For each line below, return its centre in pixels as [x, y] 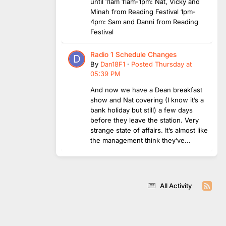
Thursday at [173, 64]
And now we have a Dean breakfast [146, 90]
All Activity [176, 185]
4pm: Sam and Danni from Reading [144, 21]
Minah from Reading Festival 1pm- [143, 11]
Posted [143, 64]
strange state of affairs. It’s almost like [149, 130]
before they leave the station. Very [145, 120]
